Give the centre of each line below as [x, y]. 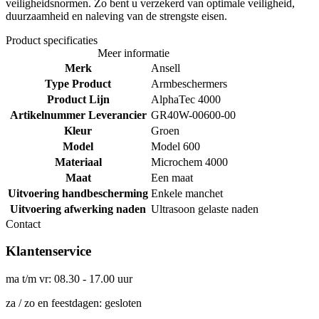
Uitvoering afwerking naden [78, 209]
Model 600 [176, 146]
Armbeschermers [189, 83]
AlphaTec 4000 [186, 99]
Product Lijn [78, 99]
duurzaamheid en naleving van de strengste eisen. [116, 16]
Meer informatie [133, 53]
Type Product [78, 83]
